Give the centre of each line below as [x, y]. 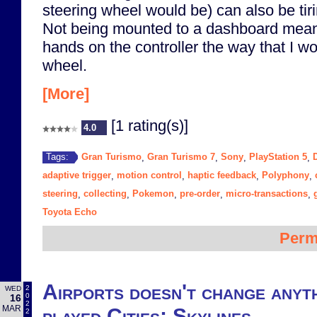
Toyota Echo [70, 212]
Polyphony [286, 175]
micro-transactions [267, 193]
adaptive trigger [77, 175]
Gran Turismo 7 [181, 156]
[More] [66, 93]
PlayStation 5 [278, 156]
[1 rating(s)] [148, 125]
